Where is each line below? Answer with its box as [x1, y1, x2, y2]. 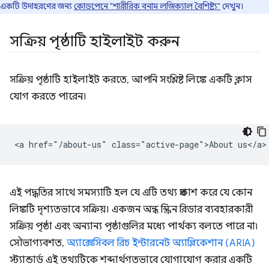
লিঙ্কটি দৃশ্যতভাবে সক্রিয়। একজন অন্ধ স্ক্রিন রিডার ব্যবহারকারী [10, 204, 253, 216]
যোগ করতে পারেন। [10, 91, 86, 103]
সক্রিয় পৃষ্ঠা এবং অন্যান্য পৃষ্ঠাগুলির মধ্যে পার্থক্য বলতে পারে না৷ [10, 220, 258, 232]
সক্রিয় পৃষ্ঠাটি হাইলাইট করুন [10, 32, 180, 50]
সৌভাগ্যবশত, [10, 237, 67, 249]
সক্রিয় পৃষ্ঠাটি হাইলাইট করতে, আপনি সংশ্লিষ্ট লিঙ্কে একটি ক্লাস [10, 74, 252, 86]
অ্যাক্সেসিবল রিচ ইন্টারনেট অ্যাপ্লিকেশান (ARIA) [67, 237, 255, 249]
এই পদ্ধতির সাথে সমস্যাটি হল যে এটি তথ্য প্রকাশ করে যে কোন [10, 187, 252, 199]
